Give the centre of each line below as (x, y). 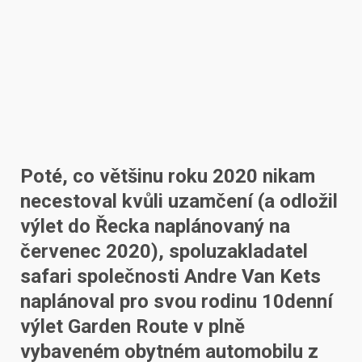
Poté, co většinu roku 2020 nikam (168, 176)
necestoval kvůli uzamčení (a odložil (179, 201)
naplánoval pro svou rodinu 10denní (177, 301)
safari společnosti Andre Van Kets (170, 276)
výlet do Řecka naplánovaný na (155, 226)
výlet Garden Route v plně (133, 326)
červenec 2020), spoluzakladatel (164, 251)
